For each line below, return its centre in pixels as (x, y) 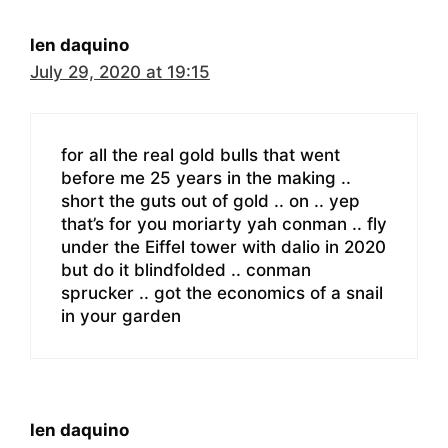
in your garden (121, 315)
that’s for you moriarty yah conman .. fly (224, 223)
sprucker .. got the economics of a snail (222, 292)
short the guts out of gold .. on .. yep (210, 200)
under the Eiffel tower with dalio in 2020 (223, 246)
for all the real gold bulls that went (200, 154)
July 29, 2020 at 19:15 (120, 72)
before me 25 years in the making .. (206, 177)
